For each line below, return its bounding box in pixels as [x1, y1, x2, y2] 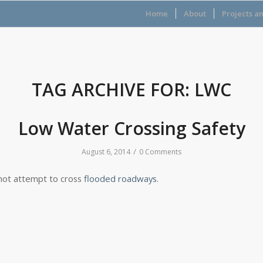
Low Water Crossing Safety [18, 116, 245, 140]
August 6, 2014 [82, 147, 130, 157]
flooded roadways [84, 172, 157, 184]
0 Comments [139, 147, 181, 157]
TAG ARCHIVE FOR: [32, 77, 194, 102]
